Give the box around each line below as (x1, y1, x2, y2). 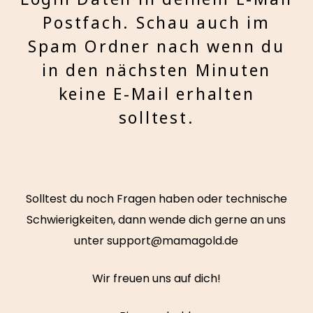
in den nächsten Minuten (41, 59, 272, 81)
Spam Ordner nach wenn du (28, 35, 285, 57)
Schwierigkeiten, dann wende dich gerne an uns (27, 212, 286, 228)
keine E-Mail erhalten (58, 82, 255, 105)
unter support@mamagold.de (74, 233, 239, 249)
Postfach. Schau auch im (43, 11, 270, 34)
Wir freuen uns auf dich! (92, 270, 221, 286)
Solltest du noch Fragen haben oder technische (25, 191, 287, 207)
